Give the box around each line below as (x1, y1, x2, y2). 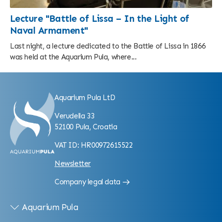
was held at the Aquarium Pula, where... (10, 53, 137, 62)
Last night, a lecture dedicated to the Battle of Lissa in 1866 (10, 42, 206, 51)
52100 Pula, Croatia (55, 122, 117, 132)
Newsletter (55, 159, 91, 168)
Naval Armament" (10, 25, 88, 37)
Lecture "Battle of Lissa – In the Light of (10, 13, 189, 25)
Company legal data (55, 177, 120, 187)
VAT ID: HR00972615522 (55, 141, 133, 150)
